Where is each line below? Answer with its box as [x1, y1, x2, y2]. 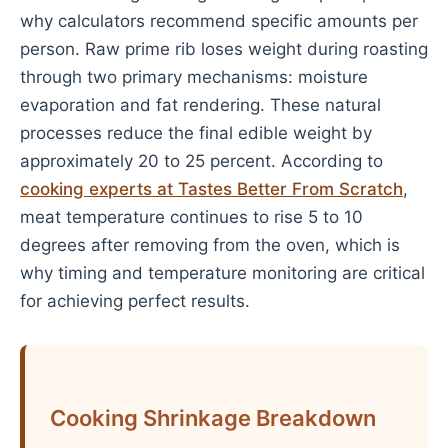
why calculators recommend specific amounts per [20, 11, 418, 31]
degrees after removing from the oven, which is [20, 235, 400, 255]
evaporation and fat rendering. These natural [20, 95, 381, 115]
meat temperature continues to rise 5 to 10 [20, 207, 363, 227]
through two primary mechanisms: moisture [20, 67, 368, 87]
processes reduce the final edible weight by [20, 123, 372, 143]
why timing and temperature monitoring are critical [20, 263, 425, 283]
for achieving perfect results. [20, 291, 250, 311]
